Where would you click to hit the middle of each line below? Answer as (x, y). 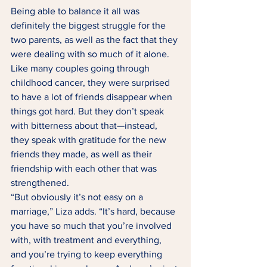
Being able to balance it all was (76, 11)
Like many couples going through (81, 68)
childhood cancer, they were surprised (91, 82)
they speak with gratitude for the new (90, 139)
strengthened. (41, 182)
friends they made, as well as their (83, 154)
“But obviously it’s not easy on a (78, 197)
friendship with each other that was (85, 168)
